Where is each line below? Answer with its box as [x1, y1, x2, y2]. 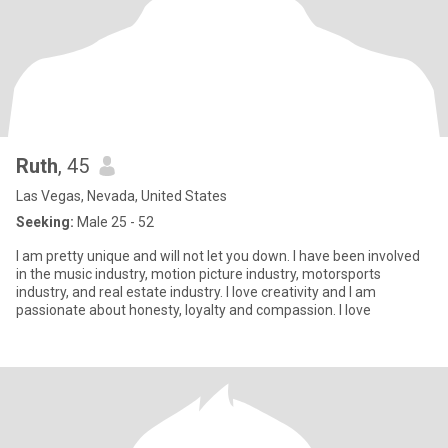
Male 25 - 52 [74, 214, 154, 230]
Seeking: [16, 214, 74, 230]
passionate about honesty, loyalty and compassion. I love [339, 302, 371, 318]
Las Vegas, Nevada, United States [16, 188, 227, 204]
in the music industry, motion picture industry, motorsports [16, 266, 302, 282]
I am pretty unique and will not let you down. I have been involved [16, 248, 293, 264]
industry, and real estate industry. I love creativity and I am [16, 284, 226, 300]
